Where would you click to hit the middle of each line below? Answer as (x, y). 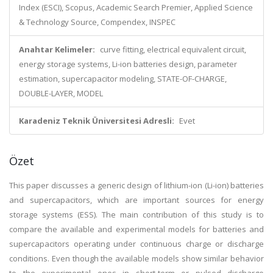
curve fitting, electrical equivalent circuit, (173, 49)
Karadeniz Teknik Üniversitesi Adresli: (97, 121)
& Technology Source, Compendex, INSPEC (97, 22)
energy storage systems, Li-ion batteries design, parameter (128, 64)
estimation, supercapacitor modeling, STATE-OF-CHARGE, (123, 79)
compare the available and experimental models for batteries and (136, 229)
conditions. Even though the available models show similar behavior (136, 258)
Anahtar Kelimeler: (57, 49)
